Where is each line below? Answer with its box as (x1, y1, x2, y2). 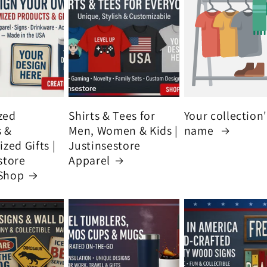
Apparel (69, 152, 110, 168)
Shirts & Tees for (69, 107, 156, 123)
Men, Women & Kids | (69, 122, 178, 138)
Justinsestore (69, 137, 141, 153)
